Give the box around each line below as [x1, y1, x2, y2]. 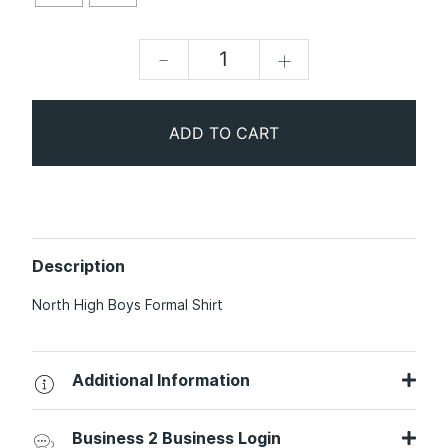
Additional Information [72, 370, 251, 390]
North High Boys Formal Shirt [32, 297, 224, 314]
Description [32, 257, 126, 277]
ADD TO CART [169, 123, 279, 144]
